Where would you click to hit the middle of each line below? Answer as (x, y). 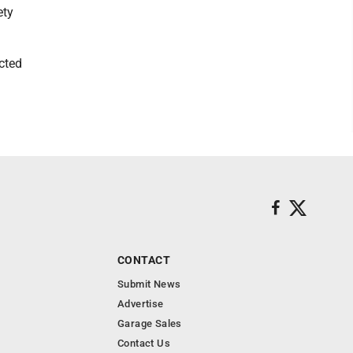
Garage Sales (150, 323)
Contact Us (144, 343)
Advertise (141, 304)
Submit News (149, 284)
